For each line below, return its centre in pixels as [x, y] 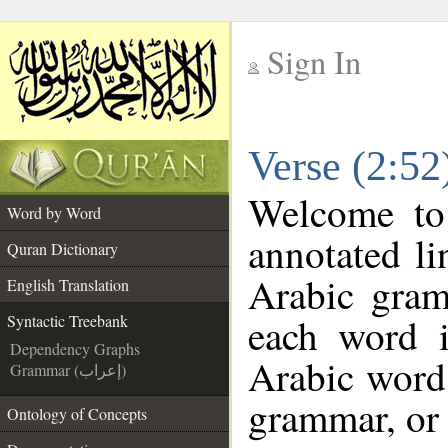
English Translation [68, 284]
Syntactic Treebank [67, 320]
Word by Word [54, 212]
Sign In [314, 61]
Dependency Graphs [75, 348]
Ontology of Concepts [77, 413]
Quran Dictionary [62, 248]
